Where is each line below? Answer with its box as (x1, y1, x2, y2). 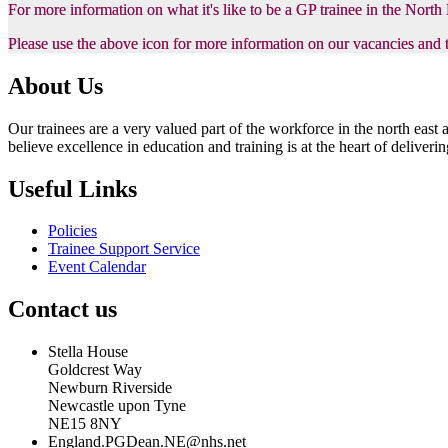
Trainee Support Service (48, 240, 200, 258)
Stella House (48, 343, 128, 361)
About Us (8, 72, 103, 99)
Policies (48, 222, 97, 240)
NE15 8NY (48, 415, 122, 433)
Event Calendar (48, 258, 146, 276)
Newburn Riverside (48, 379, 172, 397)
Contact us (8, 296, 117, 323)
